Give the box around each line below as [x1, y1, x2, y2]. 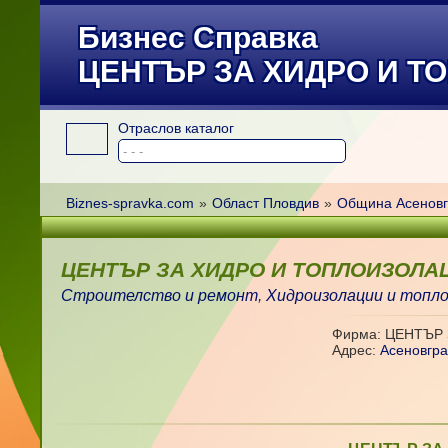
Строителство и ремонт [61, 287, 259, 304]
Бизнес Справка [78, 21, 319, 54]
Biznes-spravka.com [65, 195, 194, 211]
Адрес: [332, 342, 381, 358]
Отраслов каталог [117, 120, 234, 136]
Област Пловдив [211, 195, 319, 211]
